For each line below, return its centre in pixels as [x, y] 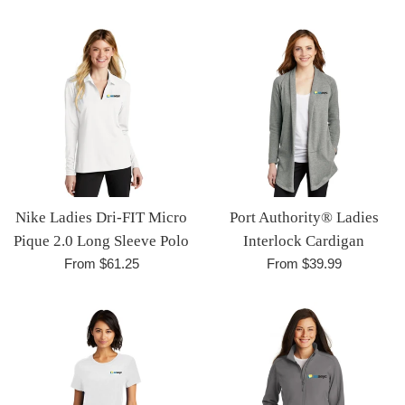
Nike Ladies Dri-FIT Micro [101, 217]
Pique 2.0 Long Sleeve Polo [101, 240]
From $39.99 [304, 263]
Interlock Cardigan [304, 240]
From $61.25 [101, 263]
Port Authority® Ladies [304, 217]
